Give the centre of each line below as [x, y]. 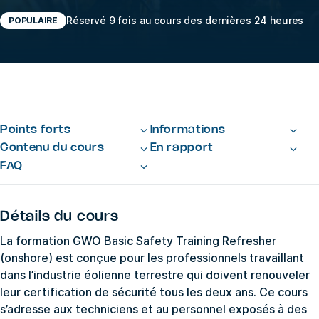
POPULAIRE [33, 20]
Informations [188, 130]
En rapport [182, 148]
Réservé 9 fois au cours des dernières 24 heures [185, 21]
